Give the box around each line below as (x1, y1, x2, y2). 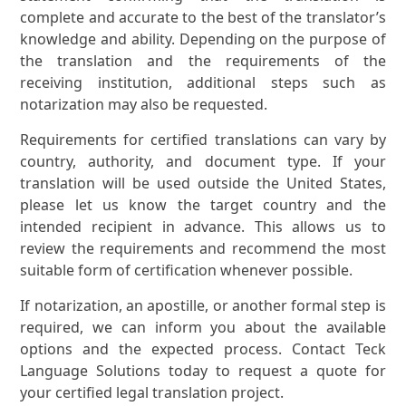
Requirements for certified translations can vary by (20, 130, 386, 150)
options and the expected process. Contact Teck (20, 339, 386, 360)
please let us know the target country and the (20, 195, 386, 216)
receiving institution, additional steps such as (20, 72, 386, 93)
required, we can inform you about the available (20, 317, 386, 338)
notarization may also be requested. (20, 94, 268, 115)
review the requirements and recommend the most (20, 238, 386, 259)
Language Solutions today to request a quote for (20, 361, 386, 382)
